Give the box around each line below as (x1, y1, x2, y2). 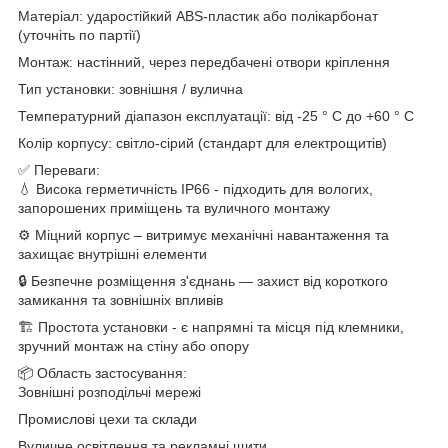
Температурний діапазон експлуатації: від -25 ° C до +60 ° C (18, 107, 414, 124)
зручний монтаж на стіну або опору (18, 337, 249, 354)
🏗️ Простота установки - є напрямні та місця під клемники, (18, 318, 404, 335)
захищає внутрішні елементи (18, 245, 207, 262)
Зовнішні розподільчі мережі (18, 383, 201, 400)
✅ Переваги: (18, 161, 100, 178)
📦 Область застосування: (18, 364, 187, 381)
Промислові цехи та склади (18, 410, 197, 427)
